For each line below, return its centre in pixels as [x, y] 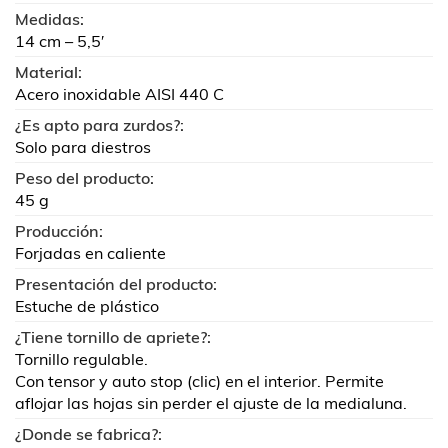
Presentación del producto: [116, 283]
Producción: [59, 230]
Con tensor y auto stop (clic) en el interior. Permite [199, 380]
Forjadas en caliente [90, 252]
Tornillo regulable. [81, 358]
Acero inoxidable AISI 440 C [119, 93]
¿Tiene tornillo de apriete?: [113, 336]
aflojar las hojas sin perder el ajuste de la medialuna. [211, 402]
